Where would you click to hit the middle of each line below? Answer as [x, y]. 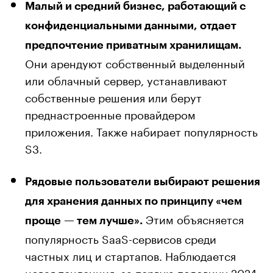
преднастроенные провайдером [110, 113]
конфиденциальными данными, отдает [131, 25]
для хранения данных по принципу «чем [133, 201]
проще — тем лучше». [84, 220]
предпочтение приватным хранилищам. [133, 45]
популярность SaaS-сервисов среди [121, 237]
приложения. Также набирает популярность [141, 130]
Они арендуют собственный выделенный [135, 62]
